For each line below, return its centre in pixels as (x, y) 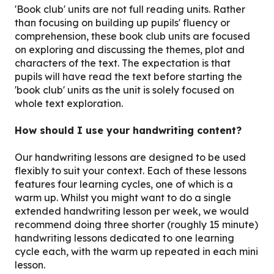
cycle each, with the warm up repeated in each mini (136, 252)
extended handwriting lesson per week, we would (132, 211)
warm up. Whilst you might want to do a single (123, 198)
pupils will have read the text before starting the (128, 76)
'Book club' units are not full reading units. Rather (130, 9)
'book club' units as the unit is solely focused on (124, 90)
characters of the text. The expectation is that (123, 63)
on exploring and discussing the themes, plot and (130, 49)
